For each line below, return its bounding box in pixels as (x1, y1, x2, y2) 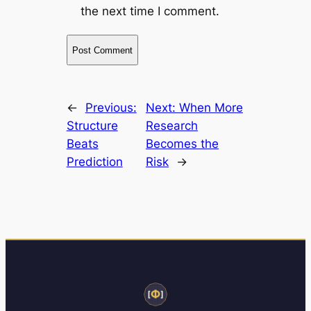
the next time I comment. (80, 4, 219, 19)
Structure (66, 119, 118, 133)
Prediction (66, 155, 123, 169)
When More (178, 101, 243, 115)
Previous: (85, 101, 137, 115)
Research (145, 119, 198, 133)
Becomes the (145, 137, 219, 151)
